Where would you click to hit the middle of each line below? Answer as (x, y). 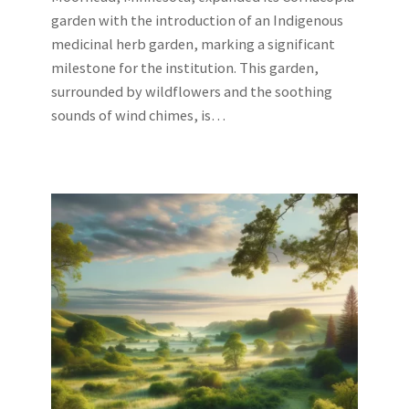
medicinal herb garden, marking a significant (193, 44)
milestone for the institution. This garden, (185, 68)
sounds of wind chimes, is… (138, 115)
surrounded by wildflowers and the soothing (192, 92)
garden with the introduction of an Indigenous (197, 21)
